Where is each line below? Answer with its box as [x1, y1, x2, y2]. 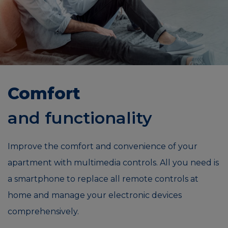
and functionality [8, 108, 152, 128]
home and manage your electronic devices [8, 190, 182, 201]
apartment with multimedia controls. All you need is [8, 158, 219, 168]
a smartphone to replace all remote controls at [8, 174, 198, 184]
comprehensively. [8, 207, 79, 217]
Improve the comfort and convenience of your [8, 141, 197, 152]
